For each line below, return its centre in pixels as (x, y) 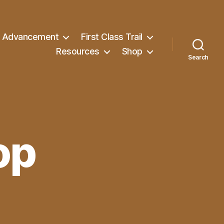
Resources (78, 51)
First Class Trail (112, 37)
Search (198, 57)
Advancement (30, 37)
